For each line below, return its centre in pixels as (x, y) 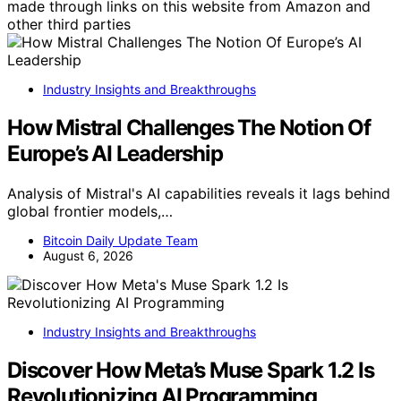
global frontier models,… (90, 212)
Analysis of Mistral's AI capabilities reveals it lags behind (199, 194)
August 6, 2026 (88, 256)
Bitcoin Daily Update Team (120, 241)
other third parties (69, 25)
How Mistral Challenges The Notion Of (189, 128)
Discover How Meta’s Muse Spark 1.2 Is (191, 371)
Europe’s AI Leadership (115, 154)
